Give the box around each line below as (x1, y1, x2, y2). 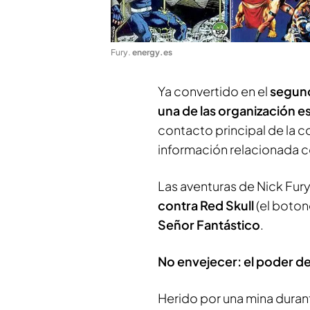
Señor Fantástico (158, 216, 260, 232)
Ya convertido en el (158, 82, 270, 99)
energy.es (132, 46, 172, 57)
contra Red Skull (158, 197, 254, 213)
